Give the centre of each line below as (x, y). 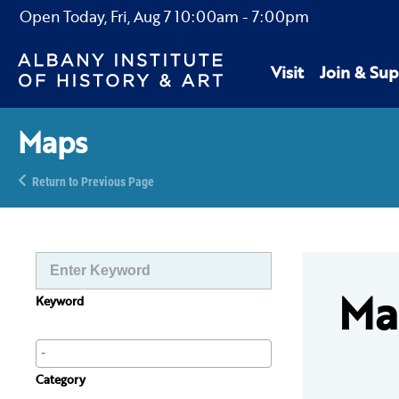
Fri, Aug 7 (141, 16)
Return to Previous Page (93, 181)
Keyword (60, 301)
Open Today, (65, 16)
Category (61, 379)
